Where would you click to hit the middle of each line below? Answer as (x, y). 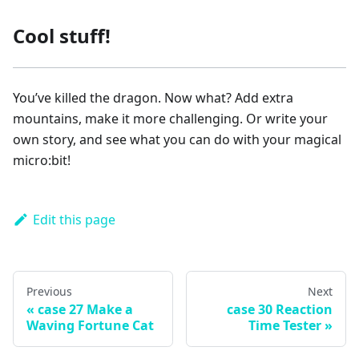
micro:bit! (42, 161)
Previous (49, 292)
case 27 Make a (85, 310)
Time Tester (285, 326)
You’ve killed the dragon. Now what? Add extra (153, 98)
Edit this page (74, 220)
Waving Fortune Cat (90, 326)
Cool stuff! (62, 36)
